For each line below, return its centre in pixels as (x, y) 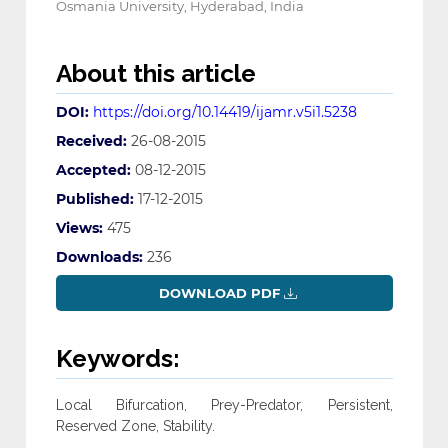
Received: (91, 141)
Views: (79, 228)
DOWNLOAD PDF (219, 293)
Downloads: (99, 257)
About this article (155, 74)
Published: (94, 199)
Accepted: (93, 170)
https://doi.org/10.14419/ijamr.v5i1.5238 (224, 112)
